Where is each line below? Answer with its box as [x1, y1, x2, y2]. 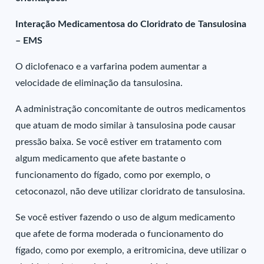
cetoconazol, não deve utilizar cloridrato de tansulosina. [15, 187, 246, 196]
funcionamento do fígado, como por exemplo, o [15, 170, 211, 180]
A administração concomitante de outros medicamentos [15, 104, 246, 114]
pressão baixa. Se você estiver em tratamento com [15, 137, 222, 147]
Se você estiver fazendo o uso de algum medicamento [15, 213, 236, 222]
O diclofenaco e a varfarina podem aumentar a [15, 62, 207, 71]
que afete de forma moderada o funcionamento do [15, 229, 224, 239]
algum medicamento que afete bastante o [15, 154, 186, 163]
